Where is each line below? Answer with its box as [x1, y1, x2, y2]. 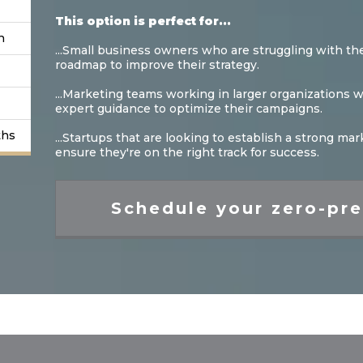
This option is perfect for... [55, 13, 232, 28]
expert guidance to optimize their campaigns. [55, 100, 323, 116]
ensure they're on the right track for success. [55, 144, 320, 160]
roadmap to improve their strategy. [55, 57, 260, 72]
